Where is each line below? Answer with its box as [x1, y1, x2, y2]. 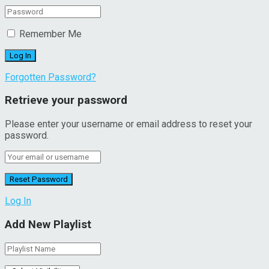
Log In [5, 195, 31, 207]
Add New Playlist [5, 217, 91, 231]
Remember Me [19, 28, 82, 40]
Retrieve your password [5, 94, 127, 107]
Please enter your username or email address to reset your [5, 118, 252, 130]
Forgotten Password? [5, 71, 96, 83]
